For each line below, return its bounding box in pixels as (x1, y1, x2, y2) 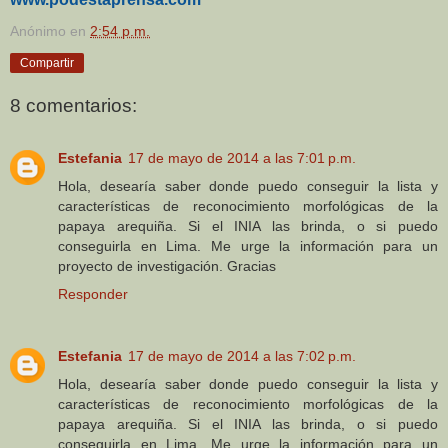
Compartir (20, 56, 74, 71)
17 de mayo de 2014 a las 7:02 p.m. (128, 347, 356, 364)
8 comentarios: (10, 95, 137, 117)
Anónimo (10, 23, 66, 40)
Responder (58, 285, 128, 302)
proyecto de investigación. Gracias (58, 257, 276, 274)
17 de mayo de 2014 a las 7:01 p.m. (128, 149, 356, 166)
